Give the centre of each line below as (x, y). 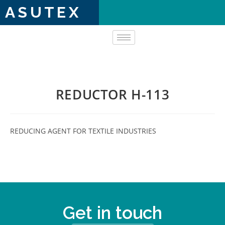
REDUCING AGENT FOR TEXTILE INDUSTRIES (83, 131)
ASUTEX (43, 12)
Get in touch (113, 213)
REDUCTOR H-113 (113, 94)
